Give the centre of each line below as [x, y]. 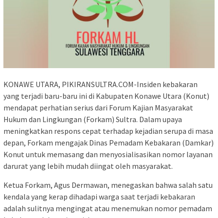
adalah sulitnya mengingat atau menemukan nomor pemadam [108, 209]
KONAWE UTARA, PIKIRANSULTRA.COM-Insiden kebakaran [100, 84]
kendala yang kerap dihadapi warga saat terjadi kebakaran [99, 197]
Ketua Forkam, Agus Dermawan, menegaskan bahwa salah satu [108, 185]
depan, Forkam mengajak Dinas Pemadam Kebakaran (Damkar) [109, 143]
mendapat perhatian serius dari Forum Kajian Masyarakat [98, 108]
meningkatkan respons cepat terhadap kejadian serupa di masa [108, 131]
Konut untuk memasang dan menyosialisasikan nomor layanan [108, 154]
